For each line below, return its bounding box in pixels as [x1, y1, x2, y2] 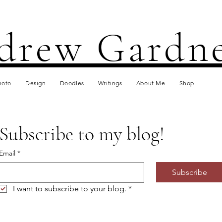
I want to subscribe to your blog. [13, 184, 126, 193]
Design [25, 79, 46, 87]
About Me [136, 79, 166, 87]
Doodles [59, 79, 84, 87]
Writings [98, 79, 122, 87]
